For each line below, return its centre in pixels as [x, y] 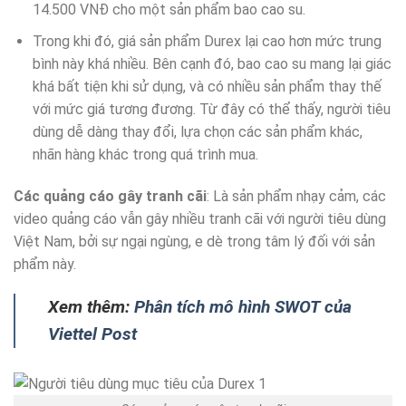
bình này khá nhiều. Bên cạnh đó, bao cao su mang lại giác [212, 63]
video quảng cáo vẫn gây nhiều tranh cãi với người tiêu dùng [200, 218]
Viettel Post [92, 334]
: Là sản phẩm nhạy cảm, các [296, 196]
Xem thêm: [91, 307]
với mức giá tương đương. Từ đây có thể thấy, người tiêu [211, 109]
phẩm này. [45, 264]
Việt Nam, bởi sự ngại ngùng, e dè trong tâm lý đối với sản [194, 241]
